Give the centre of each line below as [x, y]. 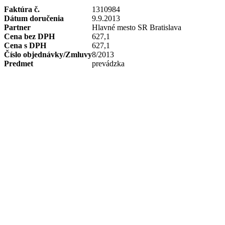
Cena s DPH [25, 45]
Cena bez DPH [29, 36]
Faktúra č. [22, 9]
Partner [17, 27]
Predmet [19, 64]
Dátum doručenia [34, 18]
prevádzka [108, 64]
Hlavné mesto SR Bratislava [137, 27]
